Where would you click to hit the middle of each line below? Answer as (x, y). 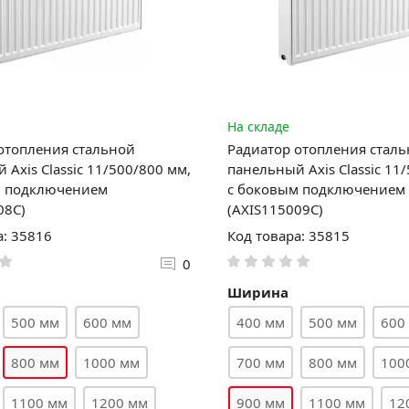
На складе (258, 126)
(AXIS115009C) (275, 209)
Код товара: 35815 (288, 235)
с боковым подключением (316, 189)
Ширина (257, 292)
